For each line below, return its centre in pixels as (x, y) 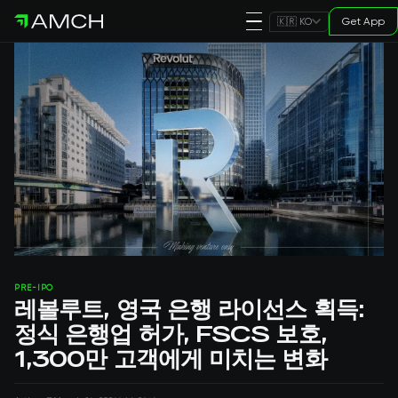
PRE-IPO (34, 288)
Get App (363, 21)
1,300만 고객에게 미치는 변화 (171, 358)
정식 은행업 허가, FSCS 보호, (171, 333)
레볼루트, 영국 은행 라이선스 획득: (189, 308)
